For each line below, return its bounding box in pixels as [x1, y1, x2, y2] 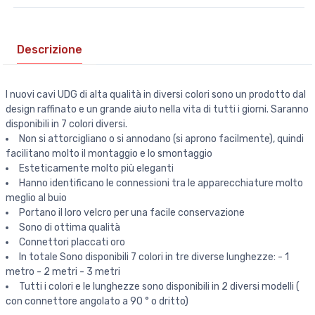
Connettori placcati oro [19, 236, 125, 248]
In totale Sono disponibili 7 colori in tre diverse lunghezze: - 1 [19, 251, 289, 263]
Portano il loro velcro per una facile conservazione [19, 207, 245, 219]
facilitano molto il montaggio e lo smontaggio [6, 148, 212, 160]
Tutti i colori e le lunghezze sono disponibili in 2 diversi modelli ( [19, 281, 300, 292]
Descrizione [17, 43, 82, 56]
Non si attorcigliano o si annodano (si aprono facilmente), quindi [19, 133, 304, 145]
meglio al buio [6, 192, 67, 204]
